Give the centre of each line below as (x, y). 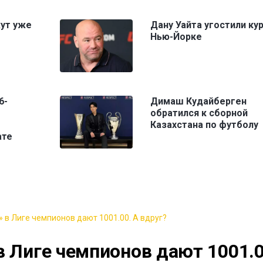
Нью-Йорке (176, 37)
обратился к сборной (199, 113)
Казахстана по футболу (204, 125)
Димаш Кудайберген (198, 102)
